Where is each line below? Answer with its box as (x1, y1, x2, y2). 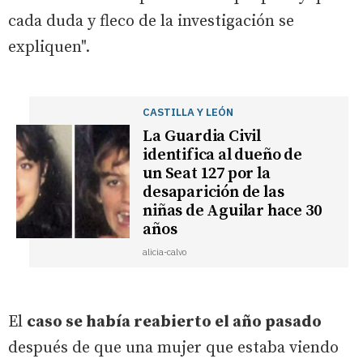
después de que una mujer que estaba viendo (8, 337, 339, 358)
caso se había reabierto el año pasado (27, 311, 322, 332)
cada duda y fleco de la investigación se (8, 11, 294, 32)
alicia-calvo (143, 246, 187, 258)
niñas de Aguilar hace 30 (143, 200, 322, 221)
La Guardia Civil (143, 126, 262, 147)
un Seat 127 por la (143, 163, 271, 184)
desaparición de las (143, 181, 284, 203)
